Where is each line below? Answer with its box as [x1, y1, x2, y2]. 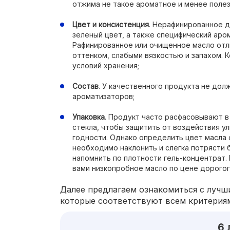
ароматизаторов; [72, 92, 135, 101]
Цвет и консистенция [72, 20, 149, 29]
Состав [72, 82, 99, 90]
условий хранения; [72, 61, 139, 70]
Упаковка [72, 112, 105, 121]
